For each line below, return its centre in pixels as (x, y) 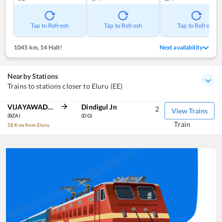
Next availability (181, 47)
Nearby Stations (33, 76)
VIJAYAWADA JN (51, 107)
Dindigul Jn (99, 107)
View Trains (189, 111)
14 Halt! (51, 47)
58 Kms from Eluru (29, 125)
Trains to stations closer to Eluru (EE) (65, 86)
